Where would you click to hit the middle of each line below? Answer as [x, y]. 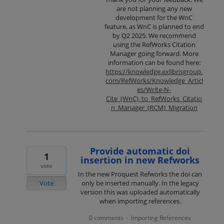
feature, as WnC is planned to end [154, 26]
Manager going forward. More [154, 53]
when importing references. [140, 201]
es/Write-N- [154, 89]
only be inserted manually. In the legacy [140, 183]
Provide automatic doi [140, 151]
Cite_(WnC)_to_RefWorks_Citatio [154, 98]
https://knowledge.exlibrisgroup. [154, 71]
